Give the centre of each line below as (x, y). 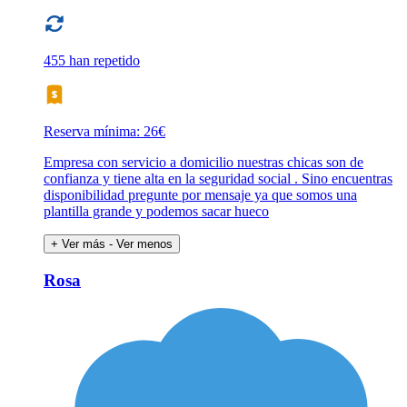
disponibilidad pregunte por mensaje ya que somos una (200, 195)
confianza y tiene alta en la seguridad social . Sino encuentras (218, 179)
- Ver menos (141, 244)
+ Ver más (78, 244)
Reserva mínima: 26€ (104, 132)
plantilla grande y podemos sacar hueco (156, 212)
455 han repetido (92, 61)
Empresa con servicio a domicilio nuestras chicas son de (203, 163)
